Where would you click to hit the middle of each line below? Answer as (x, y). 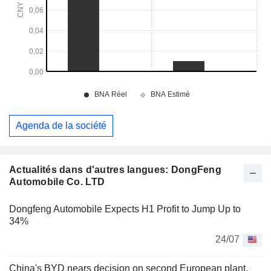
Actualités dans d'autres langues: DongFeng (115, 169)
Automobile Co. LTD (57, 181)
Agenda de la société (61, 125)
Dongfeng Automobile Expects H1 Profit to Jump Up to (125, 209)
